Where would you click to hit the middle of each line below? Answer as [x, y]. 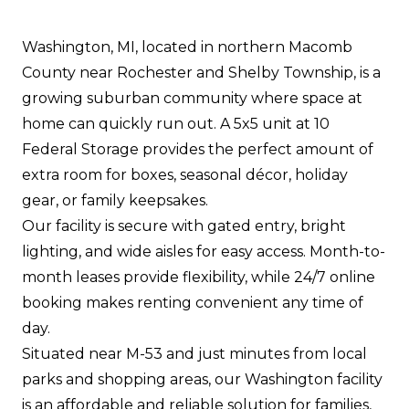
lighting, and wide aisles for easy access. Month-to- [204, 252]
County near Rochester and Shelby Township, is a [201, 73]
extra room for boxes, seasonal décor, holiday [185, 175]
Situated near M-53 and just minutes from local [194, 354]
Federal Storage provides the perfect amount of [198, 149]
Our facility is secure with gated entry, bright [184, 226]
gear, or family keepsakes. [115, 200]
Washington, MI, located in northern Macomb [187, 47]
